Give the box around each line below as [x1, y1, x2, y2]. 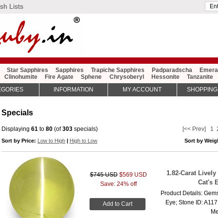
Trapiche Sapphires [91, 67, 145, 74]
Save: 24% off [100, 180, 137, 187]
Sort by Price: [1, 137, 37, 144]
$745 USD [90, 171, 118, 178]
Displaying [1, 125, 31, 132]
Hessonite [151, 73, 180, 81]
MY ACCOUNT [123, 86, 162, 93]
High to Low [70, 137, 97, 144]
